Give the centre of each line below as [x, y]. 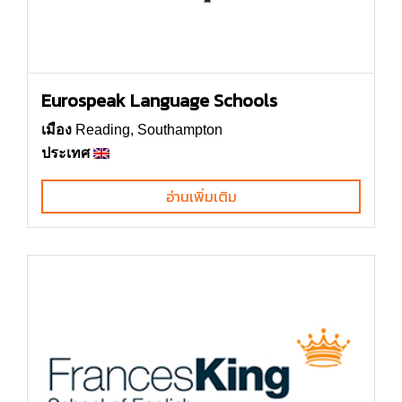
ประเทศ [66, 153]
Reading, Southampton [147, 129]
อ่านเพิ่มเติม [201, 196]
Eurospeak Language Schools [159, 100]
